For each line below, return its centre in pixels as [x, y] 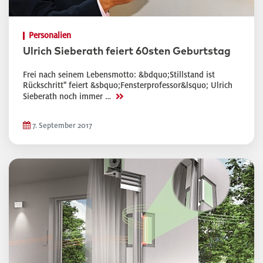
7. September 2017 [61, 126]
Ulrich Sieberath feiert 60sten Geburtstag [127, 52]
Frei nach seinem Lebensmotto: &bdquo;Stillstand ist [119, 75]
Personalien [50, 36]
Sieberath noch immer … [68, 97]
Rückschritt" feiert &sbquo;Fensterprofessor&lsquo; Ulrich [128, 85]
